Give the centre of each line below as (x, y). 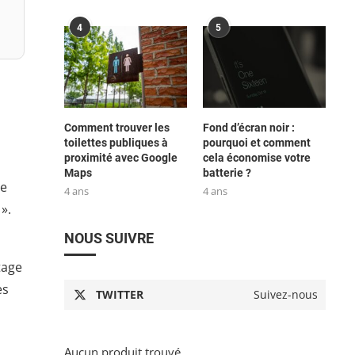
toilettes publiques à (116, 143)
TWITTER (119, 295)
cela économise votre (256, 158)
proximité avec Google (120, 158)
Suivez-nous (286, 295)
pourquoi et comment (256, 143)
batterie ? (227, 173)
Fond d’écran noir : (248, 128)
